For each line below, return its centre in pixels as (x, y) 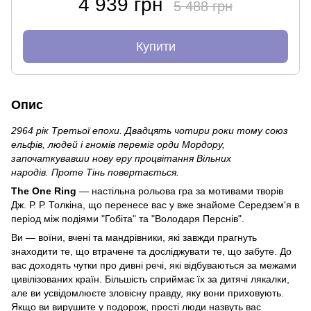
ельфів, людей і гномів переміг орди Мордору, (118, 144)
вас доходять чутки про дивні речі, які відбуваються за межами (154, 265)
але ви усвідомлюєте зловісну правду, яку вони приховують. (148, 293)
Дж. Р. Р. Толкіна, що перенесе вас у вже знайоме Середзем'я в (155, 204)
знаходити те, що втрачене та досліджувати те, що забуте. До (151, 251)
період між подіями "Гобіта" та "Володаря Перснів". (128, 218)
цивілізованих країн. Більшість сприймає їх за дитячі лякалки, (150, 279)
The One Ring (45, 191)
